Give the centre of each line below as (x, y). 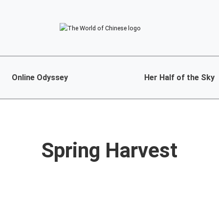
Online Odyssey (40, 78)
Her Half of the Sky (179, 78)
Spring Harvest (109, 150)
